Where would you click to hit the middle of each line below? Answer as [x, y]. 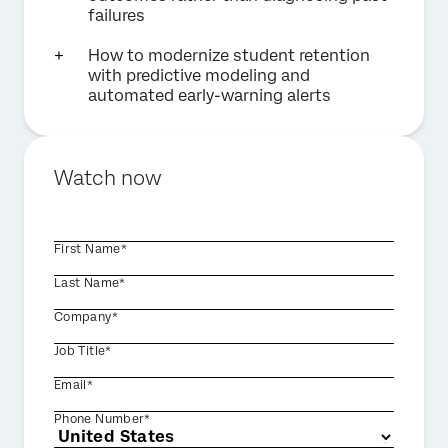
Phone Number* [102, 419]
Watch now [108, 178]
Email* [74, 385]
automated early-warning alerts [209, 95]
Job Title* [83, 351]
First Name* [90, 249]
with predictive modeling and [199, 75]
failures [116, 15]
